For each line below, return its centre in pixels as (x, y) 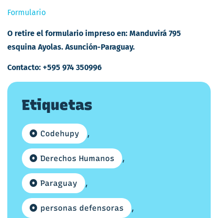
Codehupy (60, 133)
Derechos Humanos (77, 158)
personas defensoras (82, 208)
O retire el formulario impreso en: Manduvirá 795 (94, 33)
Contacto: (25, 68)
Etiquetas (57, 105)
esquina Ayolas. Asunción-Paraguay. (71, 47)
